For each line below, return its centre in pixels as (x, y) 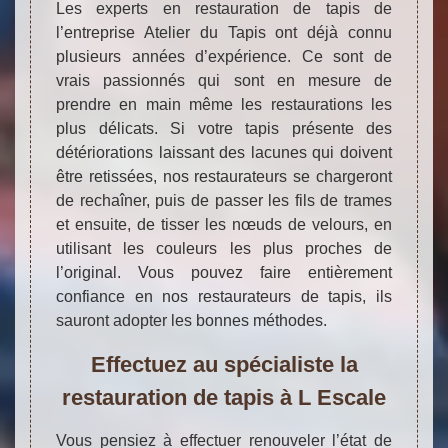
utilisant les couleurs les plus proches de (224, 249)
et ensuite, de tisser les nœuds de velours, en (224, 225)
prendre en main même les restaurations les (224, 105)
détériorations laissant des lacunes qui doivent (224, 153)
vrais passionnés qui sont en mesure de (224, 81)
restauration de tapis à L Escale (224, 398)
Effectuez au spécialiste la (224, 365)
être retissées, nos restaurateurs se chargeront (224, 177)
